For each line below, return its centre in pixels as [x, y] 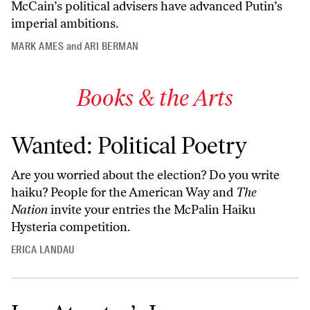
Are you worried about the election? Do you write [145, 175]
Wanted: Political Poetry [129, 146]
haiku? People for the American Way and [124, 193]
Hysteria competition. [71, 227]
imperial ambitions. [65, 24]
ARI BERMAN [111, 47]
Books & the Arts [155, 98]
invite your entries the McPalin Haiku [152, 210]
